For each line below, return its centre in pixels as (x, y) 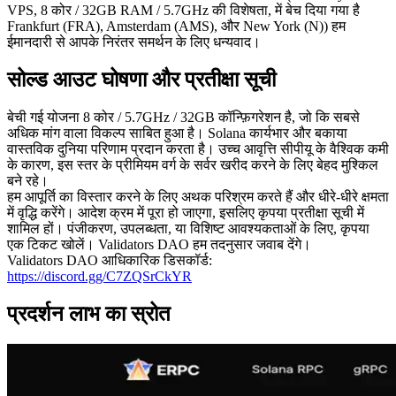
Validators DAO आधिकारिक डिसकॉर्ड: (110, 260)
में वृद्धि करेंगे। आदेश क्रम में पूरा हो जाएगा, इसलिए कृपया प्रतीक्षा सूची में (186, 212)
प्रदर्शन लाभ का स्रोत (89, 313)
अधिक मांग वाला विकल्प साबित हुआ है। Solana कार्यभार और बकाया (177, 133)
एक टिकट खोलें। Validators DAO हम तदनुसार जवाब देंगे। (159, 244)
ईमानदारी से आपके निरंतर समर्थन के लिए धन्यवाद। (134, 42)
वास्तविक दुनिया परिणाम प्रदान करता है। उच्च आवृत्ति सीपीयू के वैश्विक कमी (198, 148)
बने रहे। (28, 180)
